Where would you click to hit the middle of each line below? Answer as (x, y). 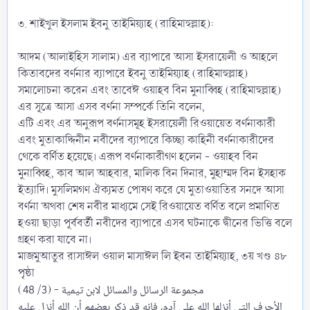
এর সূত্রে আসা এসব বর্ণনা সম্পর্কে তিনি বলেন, (111, 107)
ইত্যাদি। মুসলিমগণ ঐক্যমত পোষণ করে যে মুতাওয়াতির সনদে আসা (151, 190)
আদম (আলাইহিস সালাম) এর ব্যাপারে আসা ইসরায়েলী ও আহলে (148, 57)
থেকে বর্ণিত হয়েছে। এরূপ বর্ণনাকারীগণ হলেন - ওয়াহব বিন (138, 156)
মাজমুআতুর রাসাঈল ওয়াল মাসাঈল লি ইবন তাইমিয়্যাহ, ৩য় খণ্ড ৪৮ (152, 256)
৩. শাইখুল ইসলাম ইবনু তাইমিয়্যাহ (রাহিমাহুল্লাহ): (116, 24)
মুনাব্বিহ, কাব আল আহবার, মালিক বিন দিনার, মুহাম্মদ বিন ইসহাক (152, 173)
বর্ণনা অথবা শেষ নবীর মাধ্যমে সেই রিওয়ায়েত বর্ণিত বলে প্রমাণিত (149, 206)
